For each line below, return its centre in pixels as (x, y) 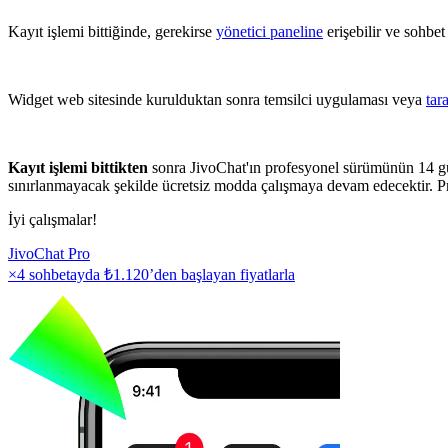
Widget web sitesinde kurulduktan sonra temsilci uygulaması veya (217, 99)
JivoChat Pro (49, 253)
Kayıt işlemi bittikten (78, 167)
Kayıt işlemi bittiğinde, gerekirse (112, 31)
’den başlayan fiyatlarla (222, 274)
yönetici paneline (269, 31)
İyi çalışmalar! (52, 219)
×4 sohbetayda (56, 274)
